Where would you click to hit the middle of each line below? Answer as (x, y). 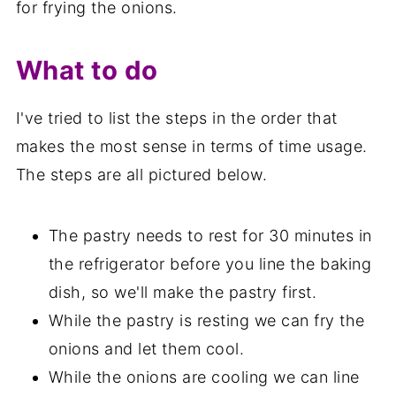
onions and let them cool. (146, 348)
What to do (87, 70)
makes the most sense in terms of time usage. (191, 146)
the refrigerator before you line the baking (210, 263)
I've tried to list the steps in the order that (176, 118)
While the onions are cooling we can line (204, 377)
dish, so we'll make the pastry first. (183, 292)
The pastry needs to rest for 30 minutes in (210, 235)
